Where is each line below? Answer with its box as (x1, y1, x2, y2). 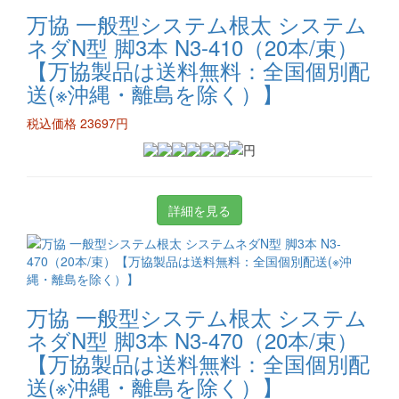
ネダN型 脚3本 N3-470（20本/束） (27, 324, 358, 355)
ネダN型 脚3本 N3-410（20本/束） (27, 31, 358, 62)
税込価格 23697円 (27, 114, 128, 132)
